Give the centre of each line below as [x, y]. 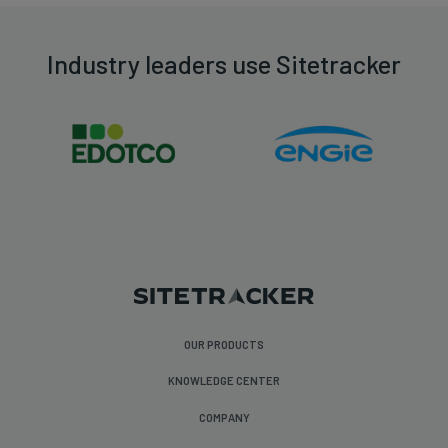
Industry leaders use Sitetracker [224, 63]
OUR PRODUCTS [224, 344]
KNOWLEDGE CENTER [224, 381]
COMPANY [224, 417]
